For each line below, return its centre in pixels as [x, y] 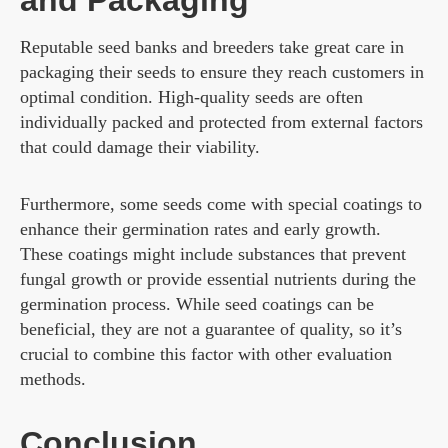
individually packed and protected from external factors [221, 121]
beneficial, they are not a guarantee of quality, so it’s [211, 328]
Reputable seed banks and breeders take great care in [212, 46]
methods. [53, 378]
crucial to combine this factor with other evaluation [206, 353]
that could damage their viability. [140, 146]
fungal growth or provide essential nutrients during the [218, 278]
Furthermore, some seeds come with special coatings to [221, 203]
